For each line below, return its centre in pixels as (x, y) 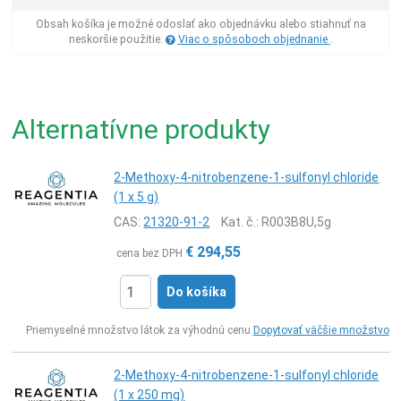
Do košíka (197, 292)
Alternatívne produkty (141, 129)
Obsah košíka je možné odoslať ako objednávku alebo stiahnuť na (200, 24)
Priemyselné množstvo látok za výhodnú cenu (139, 330)
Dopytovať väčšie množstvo (321, 330)
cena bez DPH (150, 253)
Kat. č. (239, 222)
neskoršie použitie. (117, 39)
